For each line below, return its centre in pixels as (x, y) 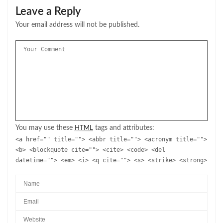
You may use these (45, 128)
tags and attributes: (124, 128)
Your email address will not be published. (77, 25)
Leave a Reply (48, 12)
